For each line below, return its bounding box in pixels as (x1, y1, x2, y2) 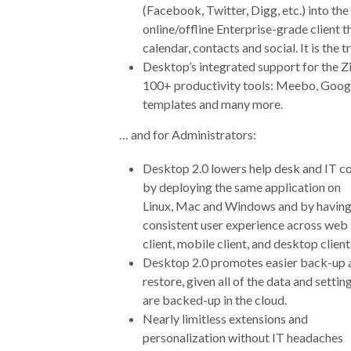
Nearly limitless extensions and (143, 311, 308, 327)
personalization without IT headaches (143, 330, 343, 346)
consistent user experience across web (143, 217, 348, 233)
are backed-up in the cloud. (143, 292, 287, 308)
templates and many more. (143, 96, 283, 112)
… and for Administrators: (119, 127, 256, 143)
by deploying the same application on (143, 179, 341, 195)
